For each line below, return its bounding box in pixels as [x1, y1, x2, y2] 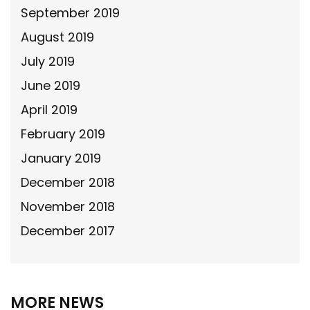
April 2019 [21, 100, 77, 118]
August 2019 [21, 28, 94, 46]
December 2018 [21, 173, 115, 191]
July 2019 [21, 52, 75, 70]
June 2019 [21, 76, 80, 94]
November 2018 [21, 197, 115, 215]
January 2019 [21, 149, 101, 167]
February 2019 [21, 125, 105, 143]
